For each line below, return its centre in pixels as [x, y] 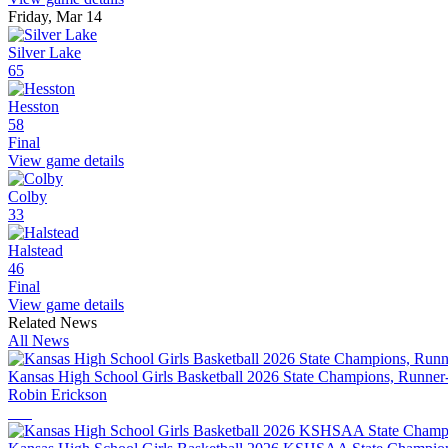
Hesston [33, 107]
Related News [52, 323]
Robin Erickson [57, 395]
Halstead [35, 251]
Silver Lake [44, 53]
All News [38, 341]
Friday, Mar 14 [55, 17]
